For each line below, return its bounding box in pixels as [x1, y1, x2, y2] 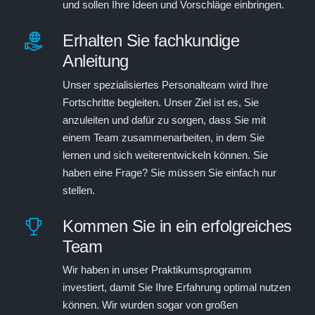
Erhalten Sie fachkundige [63, 30, 239, 50]
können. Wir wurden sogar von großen [63, 299, 238, 311]
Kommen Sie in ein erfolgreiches [63, 216, 292, 236]
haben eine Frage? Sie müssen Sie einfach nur [63, 166, 276, 179]
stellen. [63, 184, 95, 196]
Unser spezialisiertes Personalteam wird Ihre [63, 78, 268, 91]
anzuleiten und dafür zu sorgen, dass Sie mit [63, 113, 266, 126]
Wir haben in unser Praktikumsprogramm [63, 264, 252, 276]
